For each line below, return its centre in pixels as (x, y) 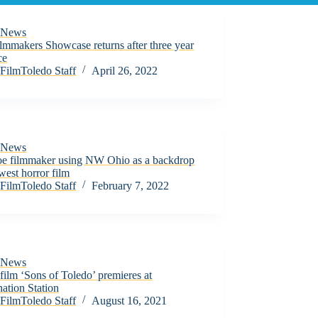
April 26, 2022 (125, 71)
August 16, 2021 (130, 301)
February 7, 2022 (131, 186)
